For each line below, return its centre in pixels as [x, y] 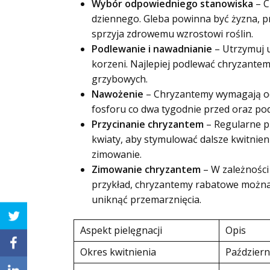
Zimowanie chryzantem [146, 169]
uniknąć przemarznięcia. [146, 199]
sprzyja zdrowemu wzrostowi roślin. [172, 34]
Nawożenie [118, 94]
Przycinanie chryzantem [148, 124]
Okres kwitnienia [118, 252]
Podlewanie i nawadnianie [152, 49]
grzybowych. [120, 79]
